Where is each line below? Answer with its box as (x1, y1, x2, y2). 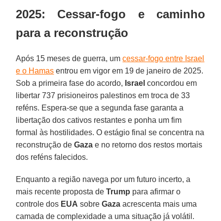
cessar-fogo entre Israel (122, 54, 205, 63)
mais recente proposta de (16, 187, 107, 196)
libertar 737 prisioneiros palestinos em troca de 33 (16, 91, 190, 100)
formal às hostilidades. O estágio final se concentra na (16, 128, 205, 137)
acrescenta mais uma (120, 199, 197, 208)
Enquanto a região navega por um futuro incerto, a (16, 175, 191, 184)
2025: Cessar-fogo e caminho (16, 7, 205, 21)
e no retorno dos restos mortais (93, 140, 203, 149)
